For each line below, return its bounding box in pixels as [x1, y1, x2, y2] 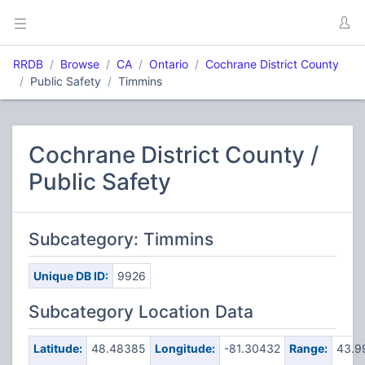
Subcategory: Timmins [29, 229, 213, 249]
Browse [60, 57, 99, 71]
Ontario [149, 57, 188, 71]
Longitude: [154, 341, 215, 355]
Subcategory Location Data [29, 301, 253, 322]
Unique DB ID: [33, 269, 108, 283]
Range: [288, 341, 328, 355]
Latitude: [33, 341, 82, 355]
